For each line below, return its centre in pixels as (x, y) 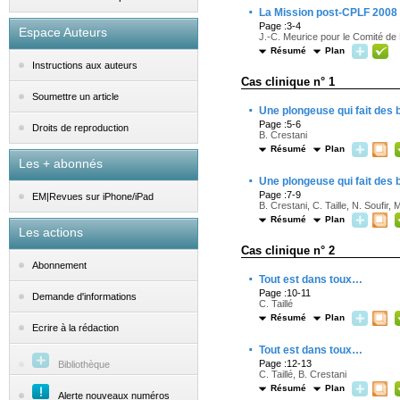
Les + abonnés (61, 163)
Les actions (51, 232)
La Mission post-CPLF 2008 (328, 12)
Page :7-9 (280, 195)
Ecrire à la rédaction (75, 328)
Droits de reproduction (80, 128)
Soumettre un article (75, 97)
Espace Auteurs (63, 32)
